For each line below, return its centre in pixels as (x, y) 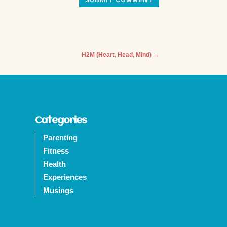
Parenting (60, 137)
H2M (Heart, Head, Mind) (116, 55)
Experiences (65, 177)
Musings (58, 190)
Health (54, 164)
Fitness (56, 150)
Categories (61, 120)
